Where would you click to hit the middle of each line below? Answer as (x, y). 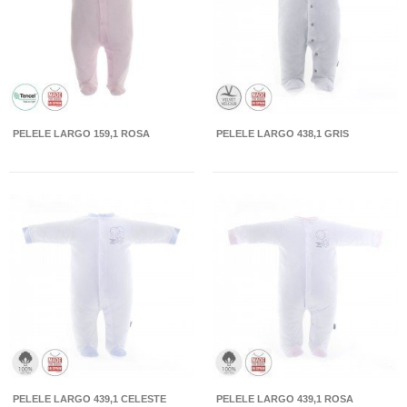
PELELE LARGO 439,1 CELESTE (89, 399)
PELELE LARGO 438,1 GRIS (283, 133)
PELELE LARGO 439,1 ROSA (285, 399)
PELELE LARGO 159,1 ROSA (81, 133)
